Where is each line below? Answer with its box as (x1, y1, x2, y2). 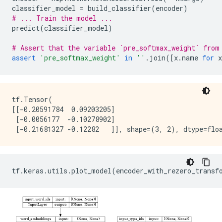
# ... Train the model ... (12, 13, 112, 23)
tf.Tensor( (12, 94, 53, 104)
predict (12, 23, 40, 33)
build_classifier (88, 3, 151, 13)
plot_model (71, 166, 111, 175)
